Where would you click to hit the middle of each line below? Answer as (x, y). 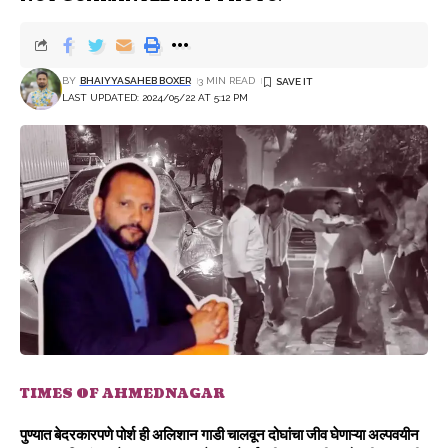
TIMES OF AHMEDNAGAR (122, 393)
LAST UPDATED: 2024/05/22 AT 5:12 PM (155, 97)
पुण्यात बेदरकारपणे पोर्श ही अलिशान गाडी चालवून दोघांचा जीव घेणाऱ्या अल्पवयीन (219, 435)
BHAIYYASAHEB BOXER (135, 80)
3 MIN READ (226, 80)
